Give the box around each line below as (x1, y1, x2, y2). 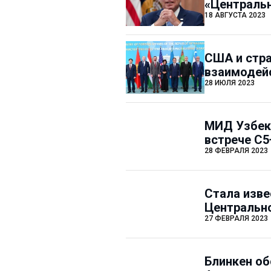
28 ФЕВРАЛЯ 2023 (204, 146, 268, 155)
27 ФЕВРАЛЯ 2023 (204, 214, 268, 223)
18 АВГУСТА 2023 (204, 10, 266, 19)
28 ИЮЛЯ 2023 (204, 78, 255, 87)
